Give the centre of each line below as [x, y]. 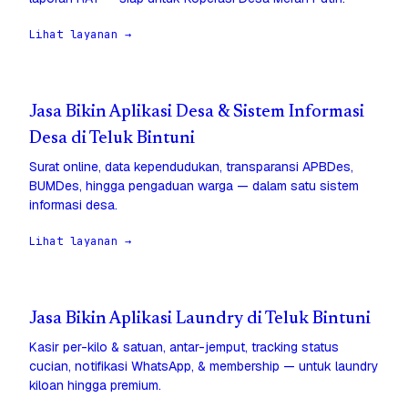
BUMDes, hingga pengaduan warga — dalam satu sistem [194, 186]
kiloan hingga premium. [95, 386]
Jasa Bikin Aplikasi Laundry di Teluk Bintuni [200, 320]
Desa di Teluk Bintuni [112, 139]
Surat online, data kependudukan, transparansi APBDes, [191, 167]
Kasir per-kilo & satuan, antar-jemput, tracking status [184, 347]
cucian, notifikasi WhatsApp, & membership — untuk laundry [204, 367]
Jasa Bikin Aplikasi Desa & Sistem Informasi [197, 113]
